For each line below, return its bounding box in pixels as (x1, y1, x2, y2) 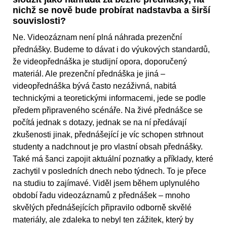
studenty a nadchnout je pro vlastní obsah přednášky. (13, 142, 203, 152)
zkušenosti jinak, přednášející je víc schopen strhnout (13, 130, 203, 139)
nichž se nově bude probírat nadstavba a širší (13, 5, 210, 16)
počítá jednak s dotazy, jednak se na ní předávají (13, 118, 186, 127)
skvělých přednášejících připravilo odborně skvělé (13, 203, 192, 212)
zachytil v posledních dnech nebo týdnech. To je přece (13, 167, 206, 176)
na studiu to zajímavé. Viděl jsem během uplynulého (13, 179, 200, 188)
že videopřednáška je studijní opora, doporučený (13, 57, 187, 66)
